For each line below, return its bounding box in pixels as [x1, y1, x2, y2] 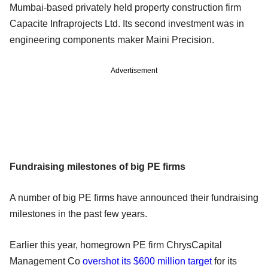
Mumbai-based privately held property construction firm [10, 2, 241, 13]
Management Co [10, 255, 83, 266]
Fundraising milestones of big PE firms [10, 161, 185, 172]
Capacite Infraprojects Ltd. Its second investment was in [10, 18, 244, 29]
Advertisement [111, 66, 157, 75]
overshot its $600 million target [83, 255, 212, 266]
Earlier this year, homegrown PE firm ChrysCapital [10, 239, 222, 250]
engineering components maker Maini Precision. [10, 34, 214, 45]
